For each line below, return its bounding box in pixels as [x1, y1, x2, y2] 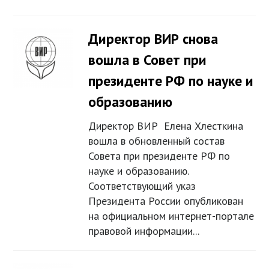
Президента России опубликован [88, 194, 244, 208]
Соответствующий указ [88, 179, 196, 193]
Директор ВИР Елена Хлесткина [88, 119, 244, 133]
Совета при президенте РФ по [88, 149, 231, 163]
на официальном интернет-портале [88, 209, 255, 223]
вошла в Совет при [88, 50, 207, 70]
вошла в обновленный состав [88, 134, 225, 148]
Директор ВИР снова [88, 29, 219, 49]
